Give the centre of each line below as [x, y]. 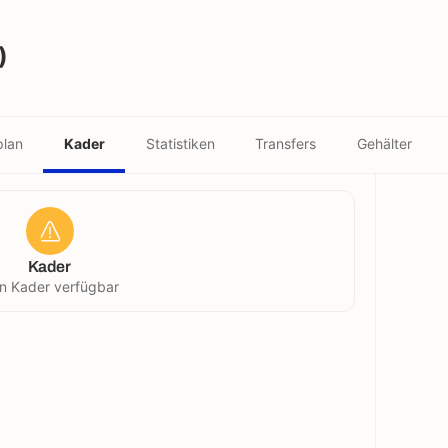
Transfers [286, 143]
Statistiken [180, 143]
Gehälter [385, 143]
